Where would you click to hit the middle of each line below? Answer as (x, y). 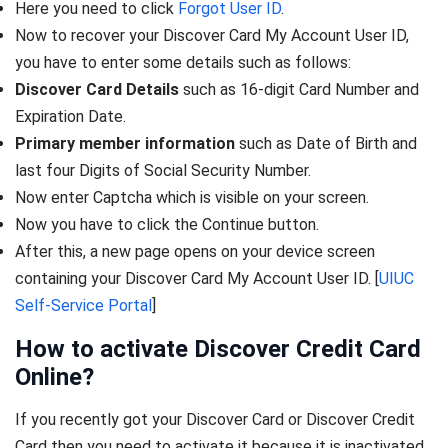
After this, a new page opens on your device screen (195, 252)
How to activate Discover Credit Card (218, 349)
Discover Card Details (97, 90)
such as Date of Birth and (326, 144)
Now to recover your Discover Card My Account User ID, (212, 36)
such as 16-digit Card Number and (299, 90)
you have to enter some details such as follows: (183, 63)
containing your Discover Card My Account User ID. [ (197, 279)
